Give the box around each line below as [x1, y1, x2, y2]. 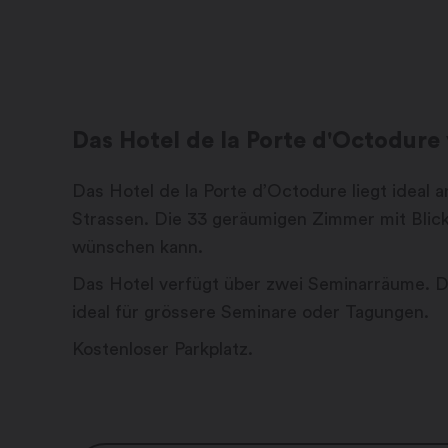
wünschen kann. [72, 238, 203, 257]
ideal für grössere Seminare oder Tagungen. [72, 303, 429, 322]
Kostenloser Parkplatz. [72, 340, 253, 359]
